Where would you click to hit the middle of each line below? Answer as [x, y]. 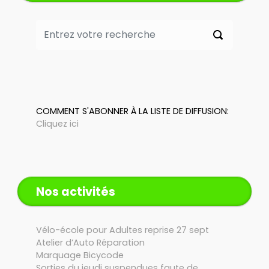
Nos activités [76, 192]
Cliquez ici [57, 123]
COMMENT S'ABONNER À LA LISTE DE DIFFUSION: [132, 111]
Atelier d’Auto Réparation [90, 243]
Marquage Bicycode [80, 255]
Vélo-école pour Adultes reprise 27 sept [122, 230]
